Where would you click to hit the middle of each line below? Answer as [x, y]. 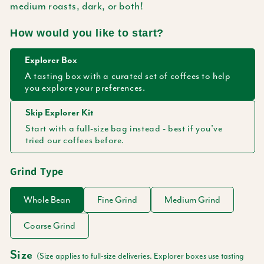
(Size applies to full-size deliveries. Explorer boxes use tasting [140, 256]
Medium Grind [192, 200]
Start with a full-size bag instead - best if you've [124, 128]
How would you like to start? [87, 33]
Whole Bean [47, 200]
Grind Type [37, 171]
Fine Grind [117, 200]
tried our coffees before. [75, 140]
